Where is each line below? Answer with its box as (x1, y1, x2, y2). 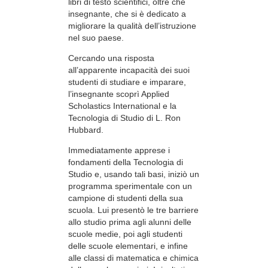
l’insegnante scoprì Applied (68, 89, 169, 99)
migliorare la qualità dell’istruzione (68, 20, 196, 31)
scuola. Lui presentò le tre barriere (68, 205, 199, 215)
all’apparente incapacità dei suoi (68, 65, 190, 75)
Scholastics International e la (68, 100, 176, 111)
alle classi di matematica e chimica (68, 253, 199, 263)
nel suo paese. (68, 32, 124, 42)
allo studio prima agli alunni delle (68, 217, 191, 227)
